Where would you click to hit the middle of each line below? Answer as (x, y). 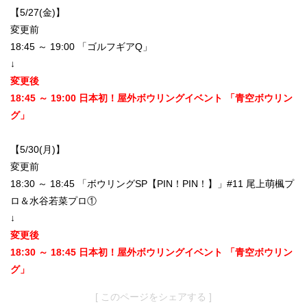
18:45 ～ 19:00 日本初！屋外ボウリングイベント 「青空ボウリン (151, 98)
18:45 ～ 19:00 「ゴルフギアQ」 (81, 47)
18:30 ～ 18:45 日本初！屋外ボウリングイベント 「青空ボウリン (151, 253)
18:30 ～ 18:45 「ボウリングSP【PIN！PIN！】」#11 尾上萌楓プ (152, 184)
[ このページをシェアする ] (153, 297)
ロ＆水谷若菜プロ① (53, 201)
